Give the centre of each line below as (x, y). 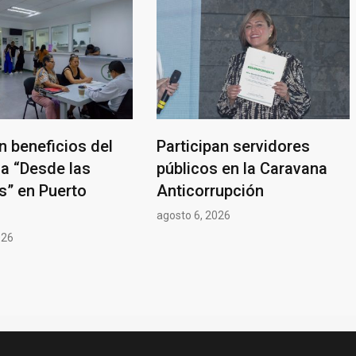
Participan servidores (233, 146)
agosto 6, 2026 (193, 215)
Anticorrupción (210, 190)
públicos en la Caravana (242, 168)
